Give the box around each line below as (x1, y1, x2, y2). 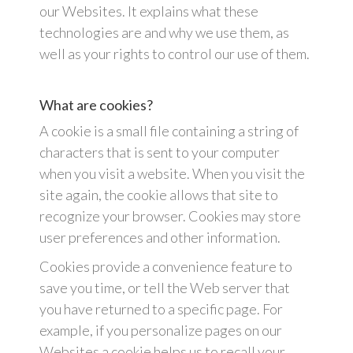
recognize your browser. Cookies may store (39, 207, 301, 225)
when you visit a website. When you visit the (39, 165, 305, 183)
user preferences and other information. (39, 229, 281, 247)
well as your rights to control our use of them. (39, 45, 310, 63)
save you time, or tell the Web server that (39, 279, 290, 297)
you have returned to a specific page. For (39, 300, 283, 318)
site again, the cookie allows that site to (39, 186, 278, 204)
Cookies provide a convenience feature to (39, 258, 292, 276)
